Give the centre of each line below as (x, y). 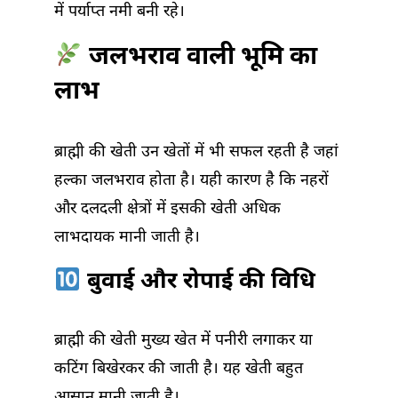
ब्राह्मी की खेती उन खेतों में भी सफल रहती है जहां (196, 153)
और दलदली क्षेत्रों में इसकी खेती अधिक (167, 210)
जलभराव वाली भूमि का (199, 58)
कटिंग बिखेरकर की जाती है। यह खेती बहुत (179, 370)
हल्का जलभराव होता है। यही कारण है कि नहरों (191, 181)
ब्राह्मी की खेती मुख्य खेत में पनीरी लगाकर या (183, 341)
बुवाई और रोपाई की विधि (198, 283)
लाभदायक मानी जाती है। (127, 238)
